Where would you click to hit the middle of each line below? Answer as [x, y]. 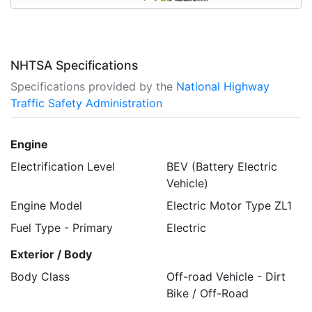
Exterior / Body [51, 254]
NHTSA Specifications [74, 65]
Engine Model [46, 205]
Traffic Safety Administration [86, 103]
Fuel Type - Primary [62, 227]
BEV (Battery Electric [222, 166]
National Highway [223, 86]
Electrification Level [63, 166]
